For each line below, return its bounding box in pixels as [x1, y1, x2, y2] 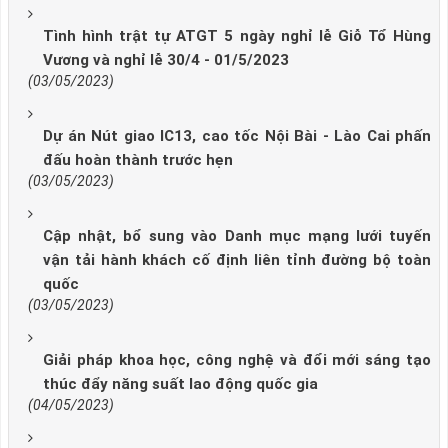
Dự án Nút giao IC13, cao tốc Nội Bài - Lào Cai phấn [43, 126, 431, 145]
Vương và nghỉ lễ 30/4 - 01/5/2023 [43, 50, 289, 69]
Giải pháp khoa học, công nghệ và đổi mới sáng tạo [43, 350, 431, 369]
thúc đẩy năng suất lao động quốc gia [43, 374, 318, 393]
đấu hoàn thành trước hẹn [43, 150, 233, 169]
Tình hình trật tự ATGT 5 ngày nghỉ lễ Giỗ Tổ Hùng [43, 26, 431, 45]
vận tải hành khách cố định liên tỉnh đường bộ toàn [43, 250, 431, 269]
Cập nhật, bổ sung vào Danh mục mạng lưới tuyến [43, 226, 431, 245]
